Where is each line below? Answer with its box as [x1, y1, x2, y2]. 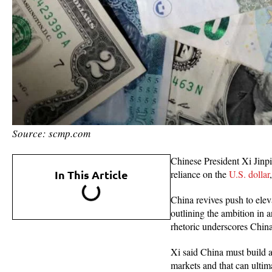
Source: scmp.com [12, 126, 90, 140]
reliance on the [170, 167, 229, 180]
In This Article [54, 167, 128, 182]
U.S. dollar [228, 167, 270, 180]
